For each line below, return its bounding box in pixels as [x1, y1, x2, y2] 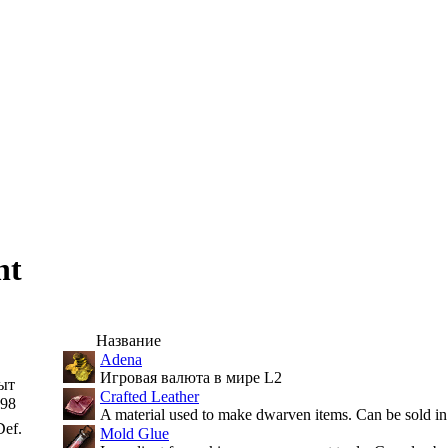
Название [96, 332, 161, 349]
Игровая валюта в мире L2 [96, 369, 282, 386]
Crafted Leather [100, 388, 199, 405]
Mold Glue [100, 425, 169, 442]
